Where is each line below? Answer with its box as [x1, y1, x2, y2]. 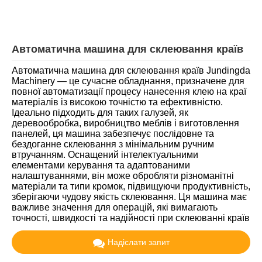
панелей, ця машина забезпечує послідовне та [12, 129, 214, 139]
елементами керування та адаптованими [12, 160, 190, 171]
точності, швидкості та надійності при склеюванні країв [12, 213, 250, 223]
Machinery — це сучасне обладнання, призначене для [12, 76, 244, 87]
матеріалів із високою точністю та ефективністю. [12, 97, 223, 108]
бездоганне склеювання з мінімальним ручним [12, 139, 214, 150]
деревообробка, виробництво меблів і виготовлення [12, 118, 239, 129]
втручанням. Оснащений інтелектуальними [12, 150, 198, 160]
